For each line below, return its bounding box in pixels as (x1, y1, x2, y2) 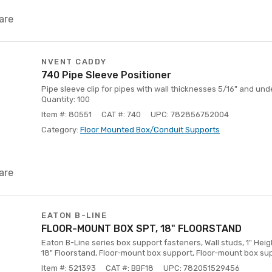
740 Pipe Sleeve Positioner (41, 69, 171, 81)
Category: (41, 125, 80, 134)
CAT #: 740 (101, 110, 141, 119)
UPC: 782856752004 (151, 110, 229, 119)
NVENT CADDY (41, 57, 107, 66)
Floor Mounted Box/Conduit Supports (80, 125, 220, 134)
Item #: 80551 (41, 110, 92, 119)
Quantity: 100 (41, 95, 90, 104)
